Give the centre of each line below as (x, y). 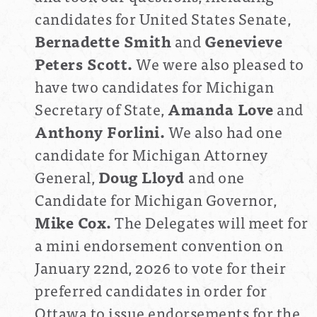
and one (217, 177)
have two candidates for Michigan (154, 86)
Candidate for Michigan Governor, (156, 200)
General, (67, 177)
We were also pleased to (218, 64)
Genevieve (243, 41)
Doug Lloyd (143, 177)
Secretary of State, (101, 109)
